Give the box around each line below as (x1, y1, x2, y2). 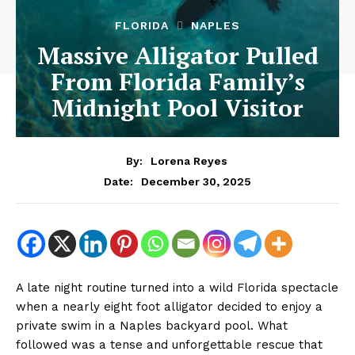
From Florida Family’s (50, 66, 305, 97)
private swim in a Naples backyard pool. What (16, 318, 288, 333)
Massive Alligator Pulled (36, 40, 319, 71)
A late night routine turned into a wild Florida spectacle (16, 280, 338, 295)
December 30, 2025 (141, 174, 251, 188)
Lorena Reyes (150, 154, 227, 167)
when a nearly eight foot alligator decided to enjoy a (16, 299, 323, 314)
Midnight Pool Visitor (52, 92, 303, 124)
